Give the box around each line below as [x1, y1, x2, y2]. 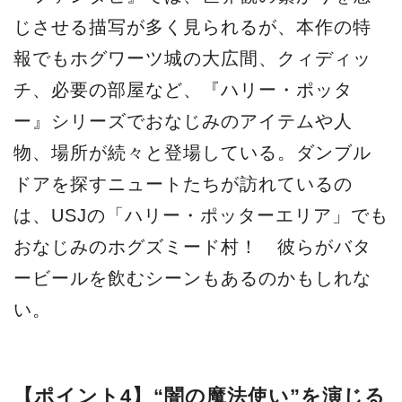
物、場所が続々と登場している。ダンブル [13, 142, 371, 162]
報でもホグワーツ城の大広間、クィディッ [13, 48, 371, 68]
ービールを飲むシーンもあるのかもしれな [13, 267, 371, 288]
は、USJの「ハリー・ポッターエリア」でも [13, 205, 389, 225]
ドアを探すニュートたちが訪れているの [13, 173, 353, 194]
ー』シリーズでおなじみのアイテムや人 [13, 110, 353, 131]
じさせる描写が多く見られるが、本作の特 [13, 16, 371, 37]
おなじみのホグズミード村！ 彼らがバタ [13, 236, 371, 257]
